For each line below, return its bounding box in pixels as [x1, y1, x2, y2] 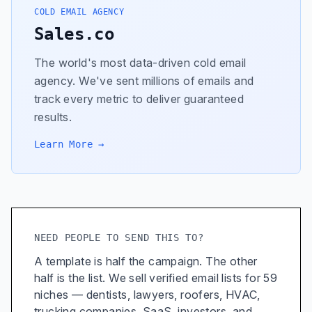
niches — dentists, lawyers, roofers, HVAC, [34, 288, 260, 302]
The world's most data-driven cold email [34, 56, 247, 70]
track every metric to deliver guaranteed [34, 92, 244, 106]
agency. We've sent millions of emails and [34, 74, 254, 88]
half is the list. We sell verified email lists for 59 [34, 271, 278, 285]
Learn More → [34, 139, 104, 150]
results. [34, 110, 72, 124]
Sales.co [34, 24, 115, 44]
